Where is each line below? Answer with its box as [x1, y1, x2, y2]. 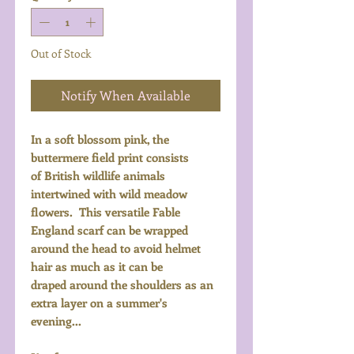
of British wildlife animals [31, 167, 165, 183]
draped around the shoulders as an [31, 276, 213, 292]
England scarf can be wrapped [31, 221, 188, 238]
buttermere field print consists [31, 149, 189, 165]
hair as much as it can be [31, 258, 163, 274]
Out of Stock [31, 45, 91, 61]
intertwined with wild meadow [31, 185, 187, 201]
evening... [31, 312, 81, 329]
